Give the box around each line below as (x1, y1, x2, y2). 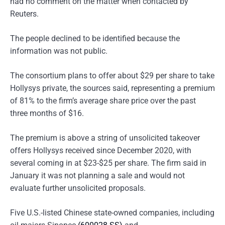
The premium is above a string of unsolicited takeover (10, 133, 200, 143)
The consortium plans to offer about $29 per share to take (10, 71, 214, 80)
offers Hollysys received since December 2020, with (10, 146, 191, 155)
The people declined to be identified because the (10, 34, 180, 43)
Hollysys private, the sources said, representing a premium (10, 83, 215, 93)
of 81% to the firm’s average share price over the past (10, 96, 196, 105)
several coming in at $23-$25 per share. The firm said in (10, 158, 206, 168)
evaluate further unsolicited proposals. (10, 183, 146, 193)
